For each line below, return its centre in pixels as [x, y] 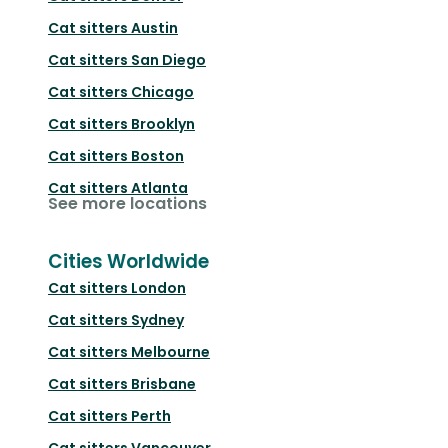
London [158, 287]
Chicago [162, 91]
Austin [154, 27]
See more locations [127, 203]
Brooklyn [163, 123]
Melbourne [170, 351]
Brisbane [163, 383]
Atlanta [159, 187]
